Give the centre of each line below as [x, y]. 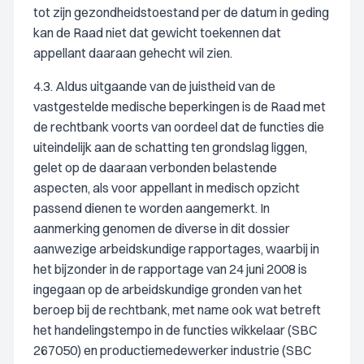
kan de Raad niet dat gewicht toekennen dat [157, 32]
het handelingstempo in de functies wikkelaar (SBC [175, 330]
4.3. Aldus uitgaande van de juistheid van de [154, 86]
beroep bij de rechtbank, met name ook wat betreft [177, 310]
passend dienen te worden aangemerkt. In [152, 208]
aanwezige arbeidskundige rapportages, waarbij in [176, 249]
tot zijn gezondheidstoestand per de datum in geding [181, 12]
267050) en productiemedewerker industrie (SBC [173, 350]
